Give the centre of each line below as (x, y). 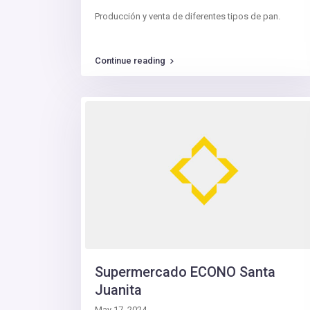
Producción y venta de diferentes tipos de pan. (188, 17)
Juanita (118, 290)
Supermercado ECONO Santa (185, 272)
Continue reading (130, 61)
